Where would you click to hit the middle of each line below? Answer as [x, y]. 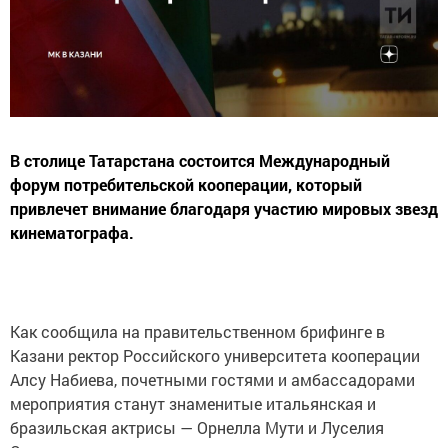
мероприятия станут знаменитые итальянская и [193, 403]
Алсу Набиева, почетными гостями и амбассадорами [212, 379]
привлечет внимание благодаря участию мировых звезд [224, 208]
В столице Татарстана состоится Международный [200, 160]
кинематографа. [72, 232]
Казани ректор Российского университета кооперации [215, 355]
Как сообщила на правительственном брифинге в [197, 331]
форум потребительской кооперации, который [186, 184]
